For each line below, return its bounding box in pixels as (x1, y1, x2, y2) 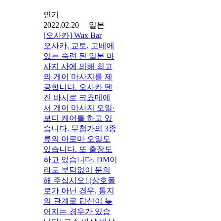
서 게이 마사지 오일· (43, 103, 115, 112)
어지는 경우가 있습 (43, 207, 110, 216)
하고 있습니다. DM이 (43, 155, 117, 164)
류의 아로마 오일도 (43, 134, 110, 143)
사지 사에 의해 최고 (43, 62, 112, 71)
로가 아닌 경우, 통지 (43, 186, 114, 195)
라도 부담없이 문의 (43, 165, 110, 174)
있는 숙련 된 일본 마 (43, 51, 114, 60)
